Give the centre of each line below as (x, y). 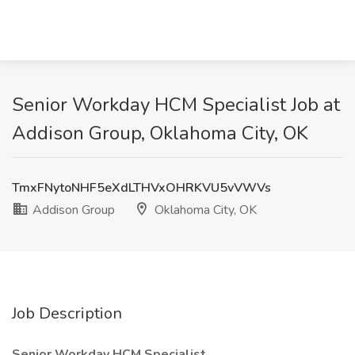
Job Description (67, 313)
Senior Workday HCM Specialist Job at (176, 105)
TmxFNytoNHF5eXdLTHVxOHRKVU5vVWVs (141, 188)
